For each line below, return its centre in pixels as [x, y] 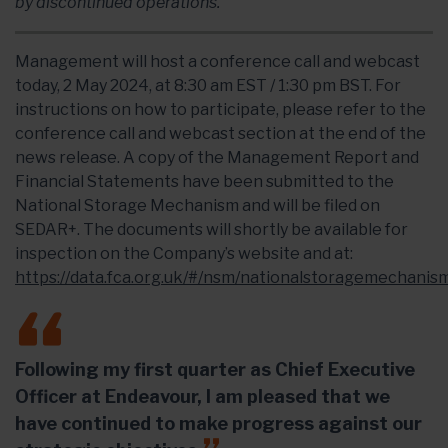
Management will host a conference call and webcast [217, 61]
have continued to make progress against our [218, 423]
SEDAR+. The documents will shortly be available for [211, 229]
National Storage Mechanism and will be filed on [197, 205]
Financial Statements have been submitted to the [204, 181]
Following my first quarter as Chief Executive [215, 369]
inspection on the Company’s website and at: [184, 253]
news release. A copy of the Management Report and [217, 157]
